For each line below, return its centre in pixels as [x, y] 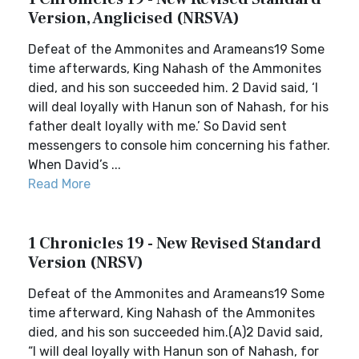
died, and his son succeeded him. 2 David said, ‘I [173, 88]
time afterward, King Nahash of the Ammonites [171, 313]
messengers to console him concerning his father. [179, 145]
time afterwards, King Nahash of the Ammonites [175, 69]
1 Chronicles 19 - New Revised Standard [175, 244]
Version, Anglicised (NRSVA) [134, 18]
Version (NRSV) [86, 263]
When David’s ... [75, 165]
